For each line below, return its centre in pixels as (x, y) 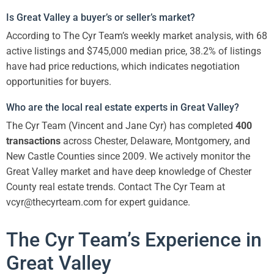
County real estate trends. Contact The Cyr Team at (116, 187)
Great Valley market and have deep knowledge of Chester (129, 172)
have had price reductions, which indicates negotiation (123, 67)
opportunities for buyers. (59, 82)
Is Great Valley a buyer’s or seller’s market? (101, 18)
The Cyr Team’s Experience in (134, 240)
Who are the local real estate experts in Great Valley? (123, 108)
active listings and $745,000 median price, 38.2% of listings (134, 51)
